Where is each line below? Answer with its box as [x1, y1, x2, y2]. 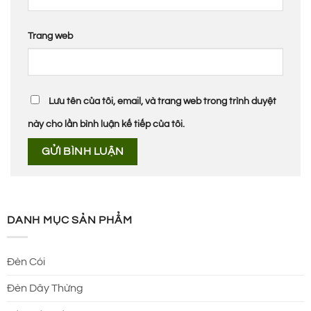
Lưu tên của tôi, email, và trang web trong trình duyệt [49, 96, 276, 107]
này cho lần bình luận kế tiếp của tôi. [28, 119, 185, 130]
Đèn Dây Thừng [7, 283, 83, 294]
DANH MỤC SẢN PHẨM [7, 214, 133, 226]
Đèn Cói [7, 256, 45, 268]
